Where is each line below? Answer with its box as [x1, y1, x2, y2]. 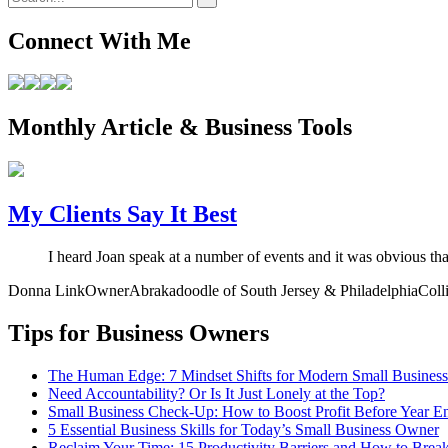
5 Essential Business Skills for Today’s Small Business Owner [48, 420, 439, 438]
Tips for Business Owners [8, 320, 269, 346]
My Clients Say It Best [8, 201, 237, 228]
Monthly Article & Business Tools [8, 114, 352, 141]
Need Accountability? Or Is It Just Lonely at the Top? [48, 384, 385, 402]
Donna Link [8, 282, 85, 300]
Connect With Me [8, 27, 191, 54]
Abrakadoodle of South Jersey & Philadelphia [129, 282, 418, 300]
